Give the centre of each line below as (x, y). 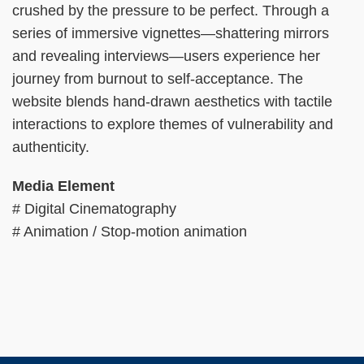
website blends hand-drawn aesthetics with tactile (172, 101)
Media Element (63, 186)
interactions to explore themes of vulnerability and (173, 124)
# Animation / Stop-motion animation (132, 231)
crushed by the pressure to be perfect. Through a (171, 10)
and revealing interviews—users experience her (166, 56)
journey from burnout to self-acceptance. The (158, 78)
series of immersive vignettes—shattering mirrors (171, 33)
